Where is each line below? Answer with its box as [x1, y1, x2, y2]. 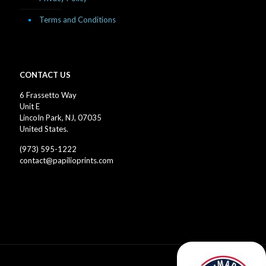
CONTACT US [20, 70, 71, 80]
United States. [20, 124, 68, 134]
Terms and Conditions [39, 15, 116, 25]
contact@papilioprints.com [20, 156, 113, 166]
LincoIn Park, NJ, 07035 [20, 113, 102, 123]
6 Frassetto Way [20, 90, 77, 100]
